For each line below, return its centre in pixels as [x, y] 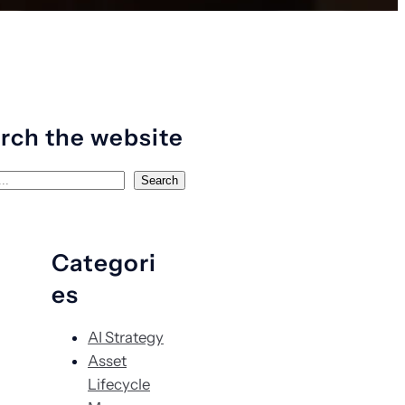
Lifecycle [119, 384]
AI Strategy [126, 337]
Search [160, 180]
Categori [104, 263]
